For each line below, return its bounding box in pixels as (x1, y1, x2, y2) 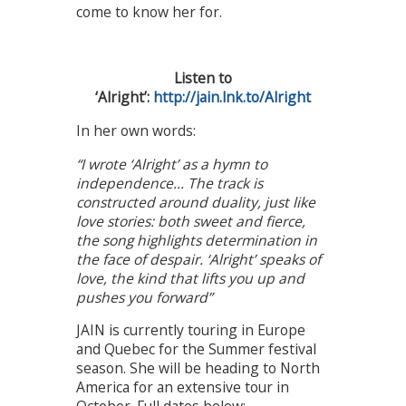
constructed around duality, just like (76, 191, 315, 212)
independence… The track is (76, 172, 263, 193)
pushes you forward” (76, 286, 212, 307)
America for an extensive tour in (76, 377, 289, 398)
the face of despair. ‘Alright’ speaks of (76, 248, 321, 269)
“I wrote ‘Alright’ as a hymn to (76, 153, 267, 174)
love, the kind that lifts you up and (76, 267, 304, 288)
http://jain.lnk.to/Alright (153, 87, 311, 108)
